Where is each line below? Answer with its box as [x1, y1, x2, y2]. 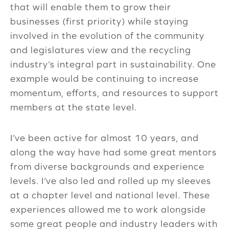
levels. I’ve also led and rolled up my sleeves [10, 175, 211, 187]
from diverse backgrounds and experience [10, 161, 204, 172]
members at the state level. [10, 102, 137, 113]
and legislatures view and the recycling [10, 44, 191, 56]
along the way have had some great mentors [10, 147, 217, 158]
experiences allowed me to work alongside [10, 204, 206, 215]
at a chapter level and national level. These [10, 190, 210, 201]
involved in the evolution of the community [10, 30, 204, 41]
